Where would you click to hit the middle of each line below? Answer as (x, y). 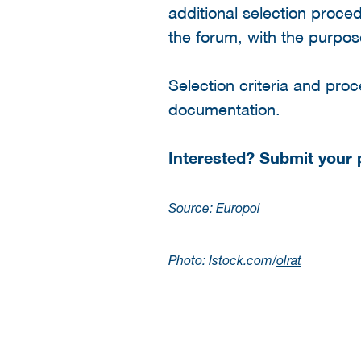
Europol (238, 211)
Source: (192, 211)
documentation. (224, 109)
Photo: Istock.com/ (222, 263)
